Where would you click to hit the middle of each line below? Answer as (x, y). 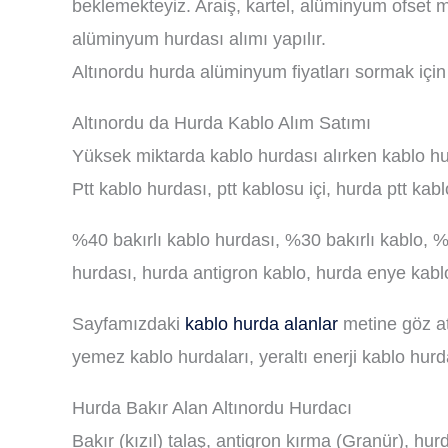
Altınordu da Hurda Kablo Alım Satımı (221, 123)
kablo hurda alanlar (261, 324)
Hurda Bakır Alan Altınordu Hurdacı (212, 408)
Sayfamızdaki (128, 324)
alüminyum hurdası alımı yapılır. (199, 39)
